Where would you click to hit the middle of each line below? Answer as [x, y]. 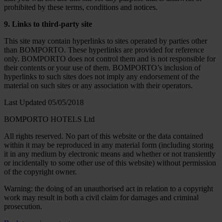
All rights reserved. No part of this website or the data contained [104, 136]
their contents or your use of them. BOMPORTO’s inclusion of [102, 67]
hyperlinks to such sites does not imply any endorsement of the [102, 76]
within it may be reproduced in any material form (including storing [109, 145]
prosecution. [23, 206]
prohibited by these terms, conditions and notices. [81, 7]
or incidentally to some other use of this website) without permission [110, 163]
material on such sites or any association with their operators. [98, 85]
